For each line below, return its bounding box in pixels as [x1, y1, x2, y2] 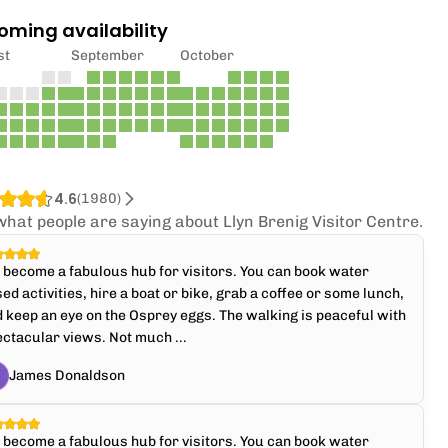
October [180, 47, 235, 64]
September [71, 47, 145, 64]
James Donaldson [9, 367, 126, 384]
